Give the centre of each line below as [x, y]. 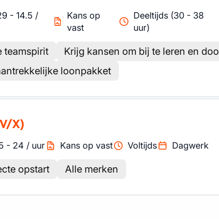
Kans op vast [86, 145]
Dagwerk [190, 145]
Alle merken [92, 169]
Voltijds [142, 145]
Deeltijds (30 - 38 [168, 15]
